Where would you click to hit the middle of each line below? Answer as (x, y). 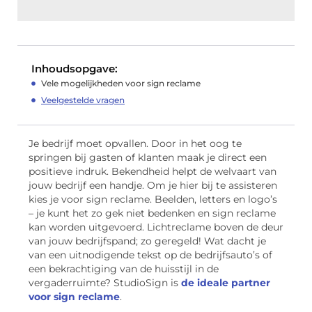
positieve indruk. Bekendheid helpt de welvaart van (153, 172)
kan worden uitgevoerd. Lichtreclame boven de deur (156, 227)
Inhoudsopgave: (75, 69)
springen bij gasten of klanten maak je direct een (148, 158)
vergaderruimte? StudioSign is (105, 283)
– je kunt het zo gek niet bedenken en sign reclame (152, 213)
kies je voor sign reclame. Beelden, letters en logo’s (153, 200)
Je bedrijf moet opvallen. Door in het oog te (135, 144)
